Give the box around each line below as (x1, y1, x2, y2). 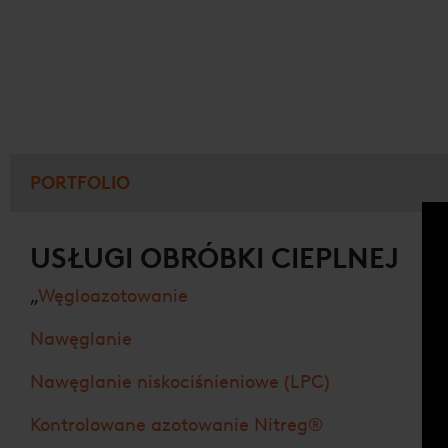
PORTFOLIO (30, 171, 130, 194)
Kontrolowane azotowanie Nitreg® (30, 413, 323, 436)
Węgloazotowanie (38, 284, 188, 307)
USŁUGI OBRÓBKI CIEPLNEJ (30, 240, 399, 275)
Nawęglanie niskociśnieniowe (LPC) (30, 370, 330, 393)
